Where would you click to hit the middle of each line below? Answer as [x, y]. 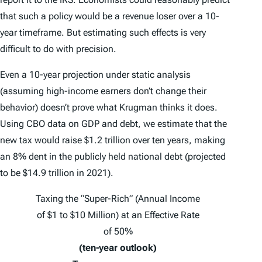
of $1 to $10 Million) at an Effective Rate [118, 215]
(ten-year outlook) [118, 248]
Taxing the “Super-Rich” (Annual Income [118, 199]
